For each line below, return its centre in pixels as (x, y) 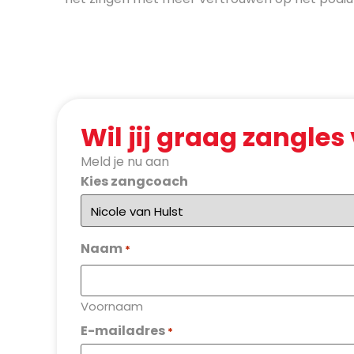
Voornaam (112, 306)
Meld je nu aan (125, 162)
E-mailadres (123, 331)
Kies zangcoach (134, 181)
